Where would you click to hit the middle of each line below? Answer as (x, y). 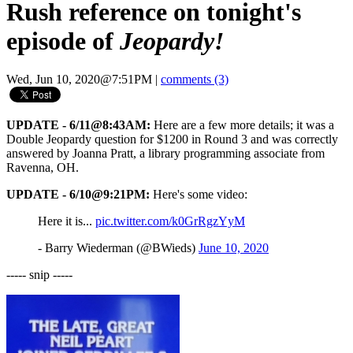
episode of (63, 41)
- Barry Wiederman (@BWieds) (118, 248)
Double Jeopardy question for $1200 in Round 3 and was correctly (172, 139)
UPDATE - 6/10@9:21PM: (78, 195)
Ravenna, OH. (43, 168)
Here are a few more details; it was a (242, 125)
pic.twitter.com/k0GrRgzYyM (170, 221)
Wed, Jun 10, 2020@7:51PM (79, 80)
